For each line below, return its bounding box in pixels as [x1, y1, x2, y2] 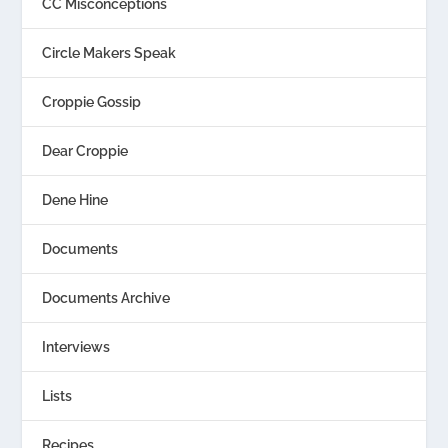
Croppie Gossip [42, 94, 142, 111]
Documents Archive [42, 290, 171, 307]
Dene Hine [42, 192, 109, 209]
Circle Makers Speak [42, 45, 177, 62]
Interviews [42, 339, 111, 356]
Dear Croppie [42, 143, 129, 160]
